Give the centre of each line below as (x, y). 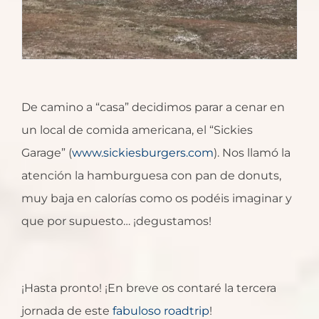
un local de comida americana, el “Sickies (137, 130)
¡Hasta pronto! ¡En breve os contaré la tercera (149, 288)
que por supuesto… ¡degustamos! (116, 221)
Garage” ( (47, 152)
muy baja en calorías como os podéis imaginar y (157, 198)
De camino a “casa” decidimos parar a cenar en (153, 107)
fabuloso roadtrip (161, 310)
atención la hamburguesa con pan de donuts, (151, 175)
